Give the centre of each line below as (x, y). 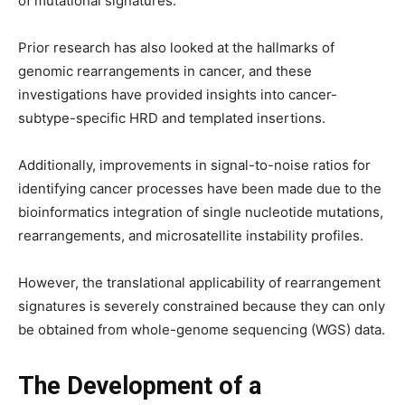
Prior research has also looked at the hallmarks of (176, 47)
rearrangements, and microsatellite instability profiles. (193, 235)
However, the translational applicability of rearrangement (199, 283)
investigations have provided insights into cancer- (178, 94)
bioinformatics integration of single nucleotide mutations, (201, 212)
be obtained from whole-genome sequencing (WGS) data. (202, 330)
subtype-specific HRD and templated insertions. (172, 118)
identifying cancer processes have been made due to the (200, 188)
